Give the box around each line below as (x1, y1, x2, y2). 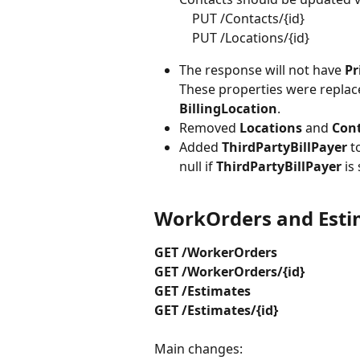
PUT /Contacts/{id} (192, 9, 308, 27)
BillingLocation (179, 99, 277, 117)
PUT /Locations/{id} (192, 28, 309, 47)
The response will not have (179, 60, 345, 79)
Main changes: (154, 340, 243, 358)
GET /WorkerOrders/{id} (154, 263, 305, 280)
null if (179, 157, 216, 175)
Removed (179, 118, 239, 137)
